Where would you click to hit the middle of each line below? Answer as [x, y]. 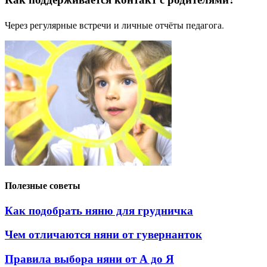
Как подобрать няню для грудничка [99, 210]
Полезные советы [43, 186]
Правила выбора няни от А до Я [89, 259]
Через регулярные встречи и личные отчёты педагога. [114, 25]
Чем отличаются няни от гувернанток [103, 235]
